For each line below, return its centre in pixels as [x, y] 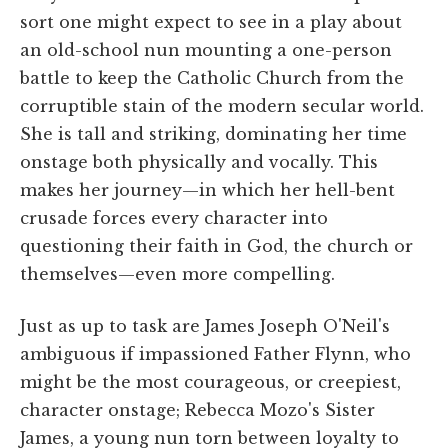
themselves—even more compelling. [177, 273]
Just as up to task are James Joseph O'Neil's [205, 325]
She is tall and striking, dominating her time [213, 133]
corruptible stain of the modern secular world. [222, 105]
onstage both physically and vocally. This [199, 161]
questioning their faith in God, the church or [216, 245]
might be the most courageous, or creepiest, [210, 381]
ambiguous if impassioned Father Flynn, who [215, 353]
